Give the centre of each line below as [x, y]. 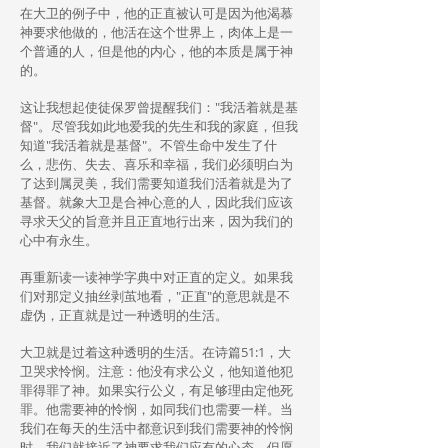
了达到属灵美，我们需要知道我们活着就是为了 [156, 183]
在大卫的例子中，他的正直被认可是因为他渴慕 [156, 13]
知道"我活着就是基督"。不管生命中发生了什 [148, 145]
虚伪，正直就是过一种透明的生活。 [124, 315]
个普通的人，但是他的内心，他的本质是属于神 [156, 51]
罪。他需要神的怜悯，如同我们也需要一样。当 [156, 409]
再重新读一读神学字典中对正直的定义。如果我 [156, 277]
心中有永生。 [59, 240]
